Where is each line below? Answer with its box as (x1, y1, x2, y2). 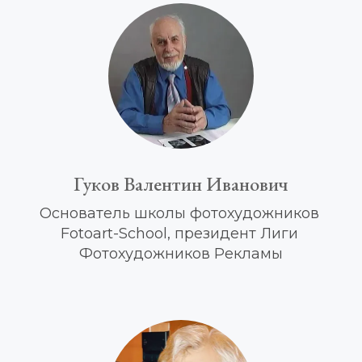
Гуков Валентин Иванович (74, 171, 288, 196)
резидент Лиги (183, 225, 298, 242)
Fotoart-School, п (60, 225, 184, 242)
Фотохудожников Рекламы (79, 245, 283, 263)
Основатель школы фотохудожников (39, 204, 319, 222)
